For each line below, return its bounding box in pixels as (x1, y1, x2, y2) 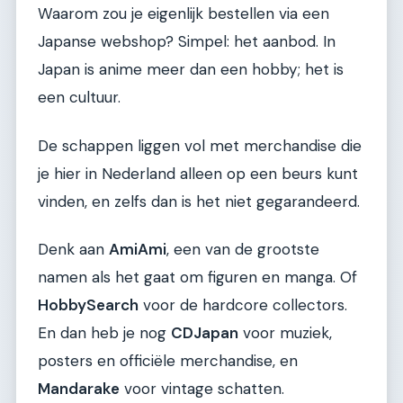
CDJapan (171, 322, 238, 343)
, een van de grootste (166, 238, 319, 259)
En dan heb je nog (38, 322, 171, 343)
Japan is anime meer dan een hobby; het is (38, 59, 344, 80)
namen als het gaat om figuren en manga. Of (38, 266, 357, 287)
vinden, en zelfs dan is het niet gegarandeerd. (38, 191, 360, 211)
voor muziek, (238, 322, 332, 343)
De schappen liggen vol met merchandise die (38, 135, 362, 156)
